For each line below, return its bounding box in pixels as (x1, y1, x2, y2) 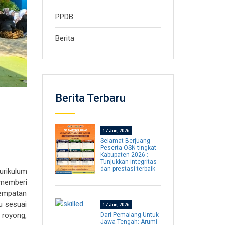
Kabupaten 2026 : (100, 151, 148, 158)
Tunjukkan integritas (100, 158, 157, 165)
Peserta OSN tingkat (100, 144, 156, 151)
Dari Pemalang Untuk (100, 211, 159, 219)
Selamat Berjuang (100, 137, 150, 144)
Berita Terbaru (55, 92, 126, 104)
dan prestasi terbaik (100, 165, 155, 172)
